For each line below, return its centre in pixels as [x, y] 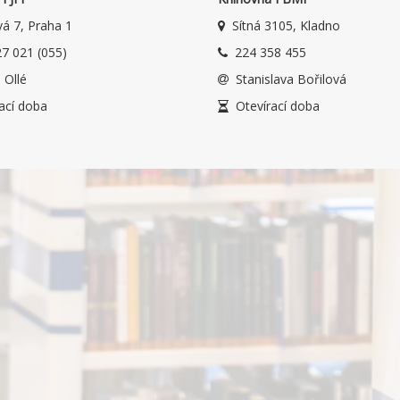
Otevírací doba [278, 106]
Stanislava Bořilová [291, 79]
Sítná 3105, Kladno [286, 25]
